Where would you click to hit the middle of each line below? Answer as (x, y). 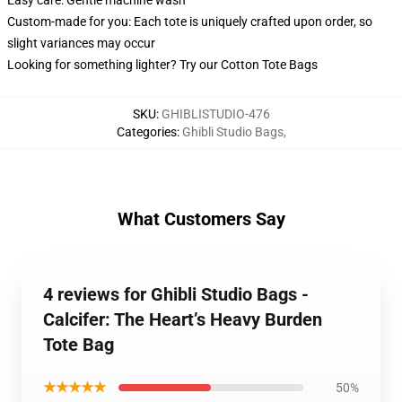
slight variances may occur (81, 44)
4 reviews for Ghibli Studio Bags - (176, 295)
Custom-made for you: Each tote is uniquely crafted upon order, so (190, 22)
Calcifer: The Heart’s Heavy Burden (183, 320)
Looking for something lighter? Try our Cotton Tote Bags (162, 65)
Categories (146, 132)
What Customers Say (201, 219)
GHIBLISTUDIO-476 (215, 114)
